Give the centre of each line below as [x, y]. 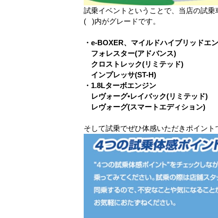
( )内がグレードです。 [122, 21]
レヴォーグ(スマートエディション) [145, 107]
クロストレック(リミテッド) [134, 64]
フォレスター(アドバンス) [130, 53]
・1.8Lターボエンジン [120, 85]
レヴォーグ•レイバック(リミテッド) [146, 96]
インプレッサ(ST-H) [120, 74]
